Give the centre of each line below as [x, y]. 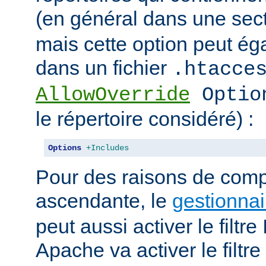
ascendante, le [104, 200]
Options [65, 148]
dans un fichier [104, 67]
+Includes [107, 148]
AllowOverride [113, 95]
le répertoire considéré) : [145, 118]
